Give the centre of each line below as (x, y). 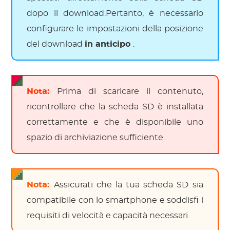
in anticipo (109, 44)
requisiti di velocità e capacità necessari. (108, 215)
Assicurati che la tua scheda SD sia (128, 185)
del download (56, 44)
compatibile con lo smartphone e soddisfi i (115, 200)
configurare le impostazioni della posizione (115, 28)
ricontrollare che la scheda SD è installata (115, 107)
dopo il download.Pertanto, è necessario (115, 13)
